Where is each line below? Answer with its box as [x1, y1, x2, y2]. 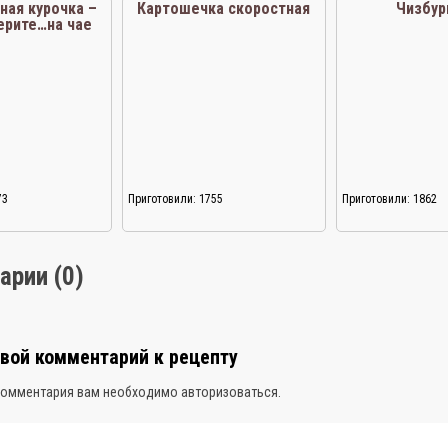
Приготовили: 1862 [342, 192, 438, 206]
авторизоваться [181, 384, 278, 400]
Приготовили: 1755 [127, 192, 223, 206]
